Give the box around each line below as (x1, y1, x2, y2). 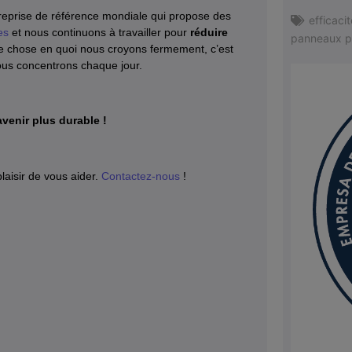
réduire (190, 25, 228, 38)
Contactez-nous (101, 170, 180, 183)
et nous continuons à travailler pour (9, 25, 190, 38)
